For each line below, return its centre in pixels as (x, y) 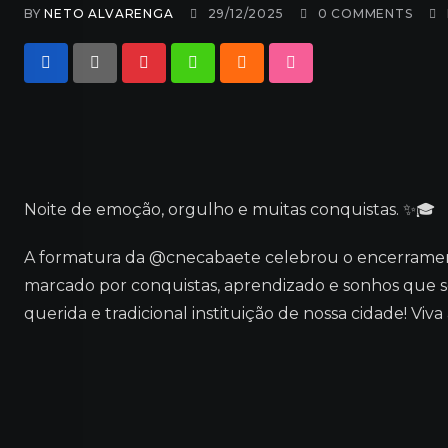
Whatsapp (233, 75)
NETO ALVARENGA (109, 13)
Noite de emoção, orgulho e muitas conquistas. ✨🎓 (229, 209)
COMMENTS (370, 13)
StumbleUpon (347, 75)
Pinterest (179, 75)
